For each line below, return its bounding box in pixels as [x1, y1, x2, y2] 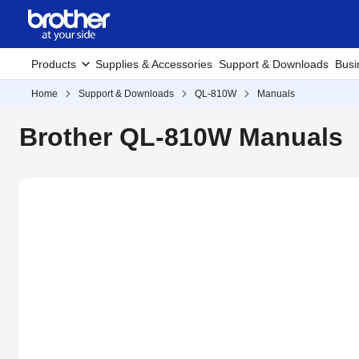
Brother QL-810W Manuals [19, 123, 343, 151]
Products [31, 58, 76, 71]
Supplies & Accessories [95, 58, 212, 71]
